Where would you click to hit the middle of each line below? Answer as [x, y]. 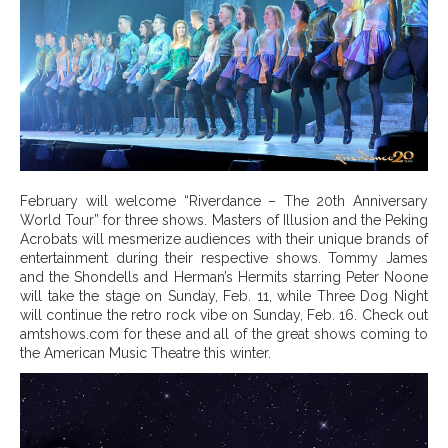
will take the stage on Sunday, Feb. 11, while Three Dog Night [224, 295]
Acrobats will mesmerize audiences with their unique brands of [224, 238]
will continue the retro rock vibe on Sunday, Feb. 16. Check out [224, 314]
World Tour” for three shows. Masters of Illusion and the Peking [224, 219]
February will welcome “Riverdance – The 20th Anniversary [224, 200]
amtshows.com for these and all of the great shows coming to [224, 333]
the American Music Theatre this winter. [145, 352]
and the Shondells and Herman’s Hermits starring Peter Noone [224, 276]
